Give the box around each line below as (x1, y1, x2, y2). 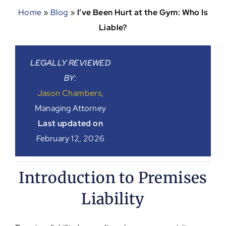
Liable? (99, 22, 127, 33)
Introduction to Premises (19, 167, 207, 187)
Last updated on (37, 118, 103, 129)
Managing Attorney (34, 102, 106, 114)
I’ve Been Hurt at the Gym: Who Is (77, 7, 208, 18)
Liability (81, 189, 145, 208)
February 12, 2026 (36, 133, 105, 144)
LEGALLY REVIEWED (30, 57, 111, 68)
